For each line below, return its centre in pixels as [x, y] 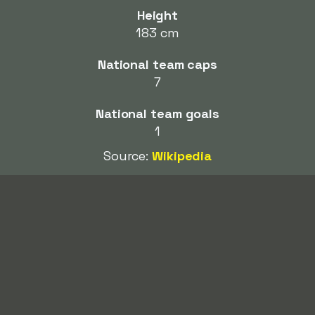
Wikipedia [182, 156]
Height [157, 15]
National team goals [157, 114]
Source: [128, 156]
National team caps [157, 64]
